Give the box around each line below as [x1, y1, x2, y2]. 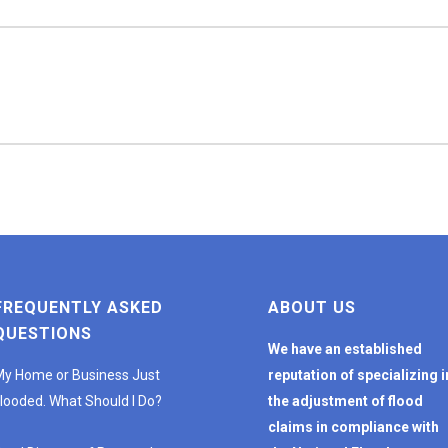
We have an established [268, 341, 422, 357]
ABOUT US [268, 298, 356, 317]
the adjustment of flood [268, 393, 423, 409]
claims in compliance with [268, 419, 439, 435]
